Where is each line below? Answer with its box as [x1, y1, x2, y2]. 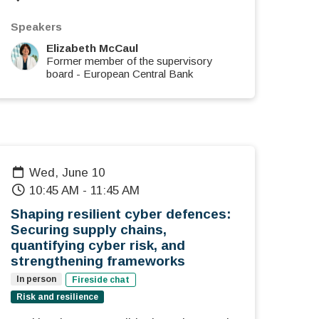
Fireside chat [72, 275, 130, 286]
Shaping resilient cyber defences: [11, 206, 231, 222]
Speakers [11, 21, 62, 33]
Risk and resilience [16, 292, 98, 303]
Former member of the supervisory [46, 55, 212, 68]
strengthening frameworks [11, 253, 185, 269]
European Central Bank [83, 68, 193, 80]
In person [16, 274, 56, 285]
